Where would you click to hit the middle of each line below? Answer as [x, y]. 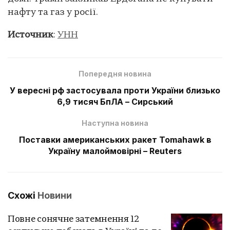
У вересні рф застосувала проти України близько [115, 90]
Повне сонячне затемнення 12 [73, 219]
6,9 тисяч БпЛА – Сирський [115, 101]
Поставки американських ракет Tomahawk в [115, 139]
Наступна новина [115, 123]
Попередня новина [115, 73]
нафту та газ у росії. [53, 12]
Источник [31, 35]
